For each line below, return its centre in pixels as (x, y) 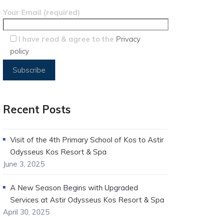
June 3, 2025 (24, 164)
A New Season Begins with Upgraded (74, 188)
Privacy (128, 39)
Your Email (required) (41, 12)
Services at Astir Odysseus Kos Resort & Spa (87, 200)
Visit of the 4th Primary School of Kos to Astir (87, 140)
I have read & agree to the (67, 39)
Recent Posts (37, 109)
